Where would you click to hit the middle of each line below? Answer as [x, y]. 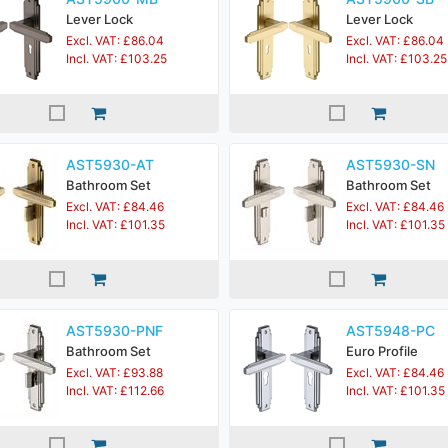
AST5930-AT [110, 164]
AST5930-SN [390, 164]
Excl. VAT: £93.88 [114, 372]
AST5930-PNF [114, 330]
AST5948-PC [390, 330]
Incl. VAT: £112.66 [115, 390]
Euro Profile [382, 351]
